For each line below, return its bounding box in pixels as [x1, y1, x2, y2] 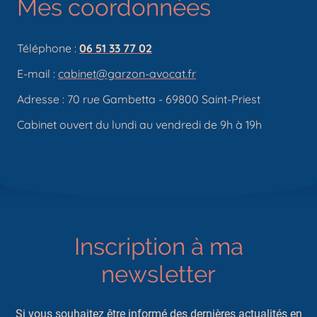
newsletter [101, 260, 216, 289]
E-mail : [17, 66, 58, 81]
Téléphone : [17, 40, 79, 55]
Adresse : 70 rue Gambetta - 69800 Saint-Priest [17, 91, 260, 106]
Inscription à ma [74, 233, 243, 261]
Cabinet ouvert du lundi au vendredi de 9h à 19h [17, 117, 262, 132]
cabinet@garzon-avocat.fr [58, 66, 196, 81]
